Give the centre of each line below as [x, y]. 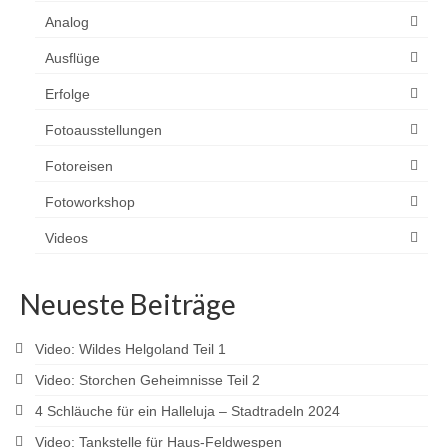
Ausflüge [72, 58]
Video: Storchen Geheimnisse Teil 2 [147, 380]
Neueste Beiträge [128, 304]
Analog [67, 22]
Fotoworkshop [90, 202]
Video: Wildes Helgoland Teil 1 [130, 349]
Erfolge [67, 94]
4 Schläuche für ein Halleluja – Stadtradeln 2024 [187, 411]
